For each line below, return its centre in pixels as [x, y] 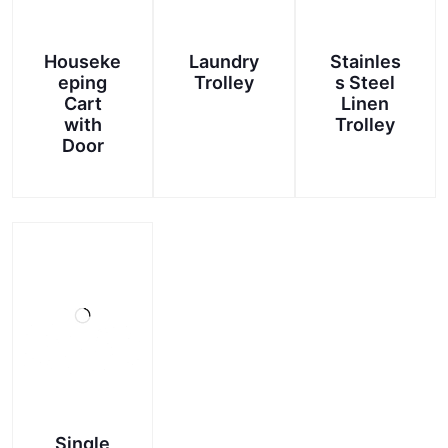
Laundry [223, 61]
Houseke [83, 61]
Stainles [365, 61]
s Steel [365, 82]
